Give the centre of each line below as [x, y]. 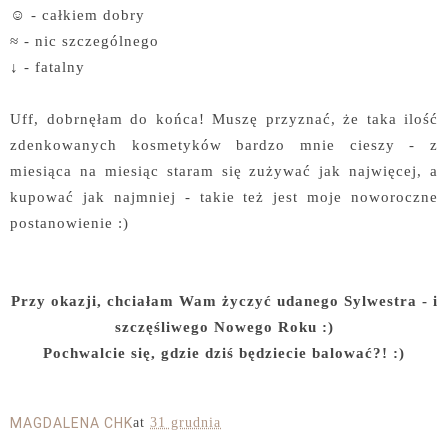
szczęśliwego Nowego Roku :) [224, 326]
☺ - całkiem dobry [77, 14]
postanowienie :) [69, 222]
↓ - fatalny [47, 66]
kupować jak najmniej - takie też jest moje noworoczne [224, 196]
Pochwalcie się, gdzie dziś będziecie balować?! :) [224, 352]
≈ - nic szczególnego [84, 40]
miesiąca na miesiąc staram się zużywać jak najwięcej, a [224, 170]
